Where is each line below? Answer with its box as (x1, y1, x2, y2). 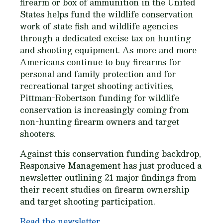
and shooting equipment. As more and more (20, 43, 197, 57)
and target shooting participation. (20, 195, 155, 208)
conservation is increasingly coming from (20, 103, 189, 116)
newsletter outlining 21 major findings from (20, 171, 196, 184)
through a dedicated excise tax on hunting (20, 31, 191, 45)
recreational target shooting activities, (20, 79, 174, 93)
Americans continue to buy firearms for (20, 55, 181, 69)
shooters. (20, 127, 56, 140)
